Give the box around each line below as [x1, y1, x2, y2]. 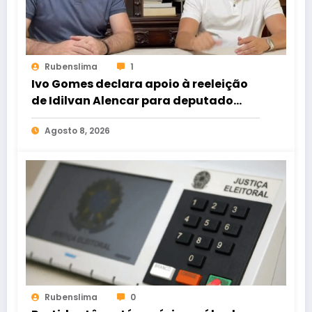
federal [31, 109, 75, 125]
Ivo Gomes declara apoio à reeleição [31, 76, 248, 92]
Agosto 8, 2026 [45, 125, 110, 136]
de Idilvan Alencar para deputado [31, 93, 233, 109]
